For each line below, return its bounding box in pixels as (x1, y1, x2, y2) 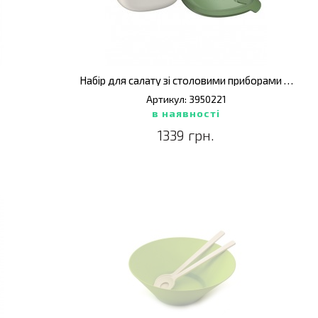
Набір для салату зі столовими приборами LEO (283, 74, 293, 87)
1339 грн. (158, 126, 215, 143)
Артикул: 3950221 (146, 93, 226, 105)
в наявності (152, 107, 221, 119)
